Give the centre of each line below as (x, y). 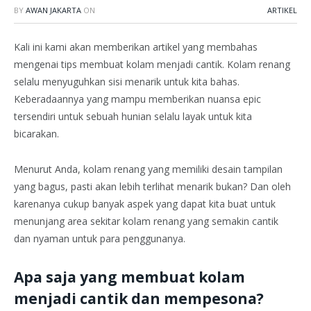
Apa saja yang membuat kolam (129, 277)
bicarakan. (36, 134)
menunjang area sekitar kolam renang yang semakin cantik (146, 221)
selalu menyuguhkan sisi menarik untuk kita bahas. (127, 82)
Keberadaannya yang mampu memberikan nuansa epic (137, 99)
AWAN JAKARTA (53, 10)
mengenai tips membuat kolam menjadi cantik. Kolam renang (152, 64)
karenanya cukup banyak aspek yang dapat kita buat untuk (145, 203)
